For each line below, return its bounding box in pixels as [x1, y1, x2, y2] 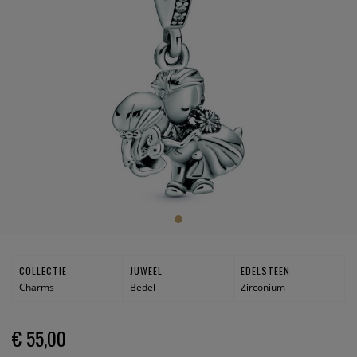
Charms [18, 280, 54, 294]
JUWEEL [129, 263, 163, 277]
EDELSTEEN [241, 263, 291, 277]
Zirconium [241, 280, 286, 294]
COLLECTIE [18, 263, 67, 277]
